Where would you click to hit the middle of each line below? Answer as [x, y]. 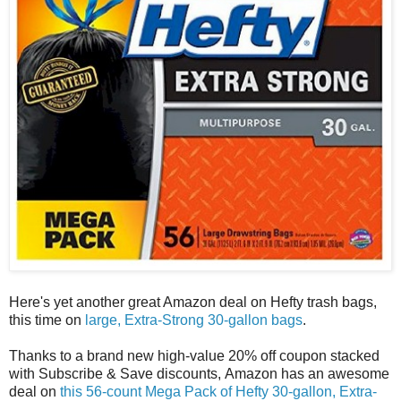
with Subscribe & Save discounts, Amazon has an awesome [199, 373]
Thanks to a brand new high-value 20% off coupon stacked [194, 355]
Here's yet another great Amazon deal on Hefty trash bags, [193, 302]
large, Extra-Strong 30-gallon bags [194, 320]
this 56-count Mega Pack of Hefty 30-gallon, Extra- [218, 391]
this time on [47, 320]
